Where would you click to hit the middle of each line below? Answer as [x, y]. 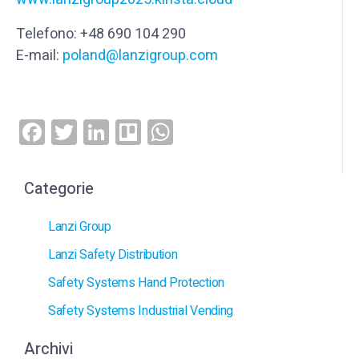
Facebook [98, 132]
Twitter [116, 132]
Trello [171, 132]
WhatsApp [231, 132]
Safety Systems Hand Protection [136, 283]
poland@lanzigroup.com [140, 56]
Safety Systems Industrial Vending [141, 311]
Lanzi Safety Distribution [113, 255]
